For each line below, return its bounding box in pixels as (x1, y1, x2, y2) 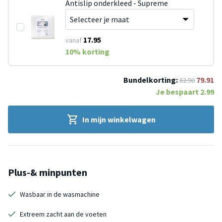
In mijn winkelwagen (82, 114, 156, 124)
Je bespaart (156, 86, 200, 97)
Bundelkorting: (123, 74, 178, 85)
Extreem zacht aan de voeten (20, 209, 107, 219)
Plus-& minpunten (8, 166, 87, 178)
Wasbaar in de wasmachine (20, 189, 100, 199)
